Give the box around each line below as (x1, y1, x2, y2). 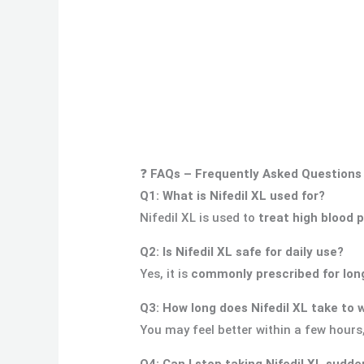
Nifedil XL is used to (140, 210, 259, 225)
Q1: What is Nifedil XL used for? (140, 188, 326, 203)
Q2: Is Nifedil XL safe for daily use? (140, 244, 344, 259)
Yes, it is (140, 266, 192, 281)
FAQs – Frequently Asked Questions (150, 166, 362, 181)
